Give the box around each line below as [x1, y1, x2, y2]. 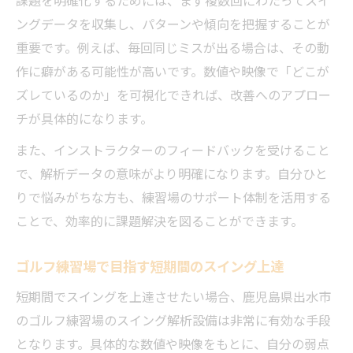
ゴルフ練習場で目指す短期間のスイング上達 [16, 256, 284, 276]
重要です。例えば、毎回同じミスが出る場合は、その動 [16, 38, 329, 57]
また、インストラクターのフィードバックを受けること [16, 140, 330, 159]
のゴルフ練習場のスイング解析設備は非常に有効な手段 [16, 310, 331, 329]
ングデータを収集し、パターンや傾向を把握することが [16, 14, 330, 33]
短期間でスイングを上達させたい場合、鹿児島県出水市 [16, 287, 331, 306]
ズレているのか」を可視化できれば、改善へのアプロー [16, 85, 331, 104]
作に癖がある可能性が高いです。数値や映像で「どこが [16, 61, 329, 80]
